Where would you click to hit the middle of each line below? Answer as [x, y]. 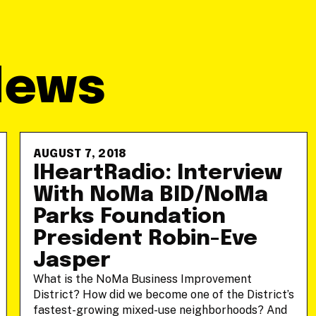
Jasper [72, 261]
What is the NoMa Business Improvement [142, 279]
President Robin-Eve [145, 239]
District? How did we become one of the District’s [163, 294]
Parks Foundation [129, 217]
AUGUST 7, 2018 [80, 154]
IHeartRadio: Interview [157, 173]
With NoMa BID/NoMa [150, 195]
